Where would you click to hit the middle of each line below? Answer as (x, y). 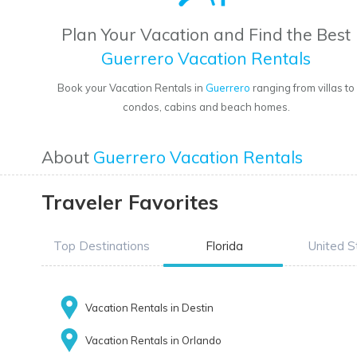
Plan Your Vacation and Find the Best (206, 35)
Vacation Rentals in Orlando (153, 341)
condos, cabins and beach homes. (206, 107)
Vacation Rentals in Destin (149, 308)
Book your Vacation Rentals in (132, 88)
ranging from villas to (303, 88)
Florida (224, 246)
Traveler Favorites (130, 202)
